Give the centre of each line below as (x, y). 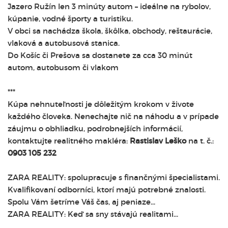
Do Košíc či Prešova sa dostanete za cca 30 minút (100, 55)
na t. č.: (200, 141)
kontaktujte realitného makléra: (69, 141)
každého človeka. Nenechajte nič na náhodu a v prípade (113, 116)
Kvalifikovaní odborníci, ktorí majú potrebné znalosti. (107, 190)
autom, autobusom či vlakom (63, 67)
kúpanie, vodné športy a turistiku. (70, 19)
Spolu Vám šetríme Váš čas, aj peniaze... (81, 202)
